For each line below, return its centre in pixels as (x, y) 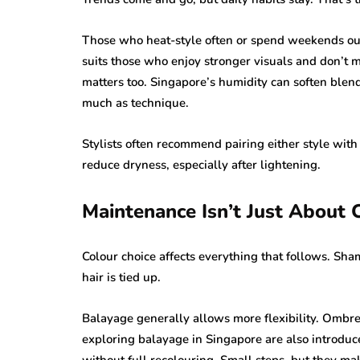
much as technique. (135, 102)
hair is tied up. (121, 277)
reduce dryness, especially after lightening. (201, 164)
